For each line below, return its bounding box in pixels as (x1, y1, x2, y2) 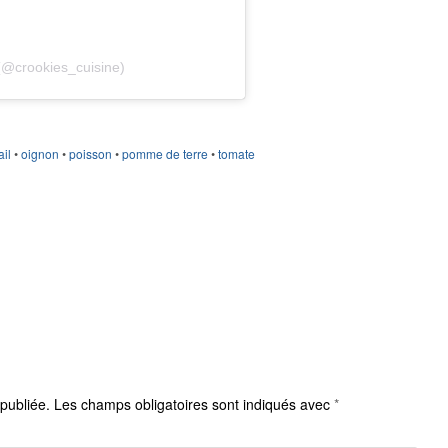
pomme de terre (121, 145, 208, 163)
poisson (68, 145, 112, 163)
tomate (217, 145, 255, 163)
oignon (20, 145, 59, 163)
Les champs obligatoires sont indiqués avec (50, 394, 334, 415)
